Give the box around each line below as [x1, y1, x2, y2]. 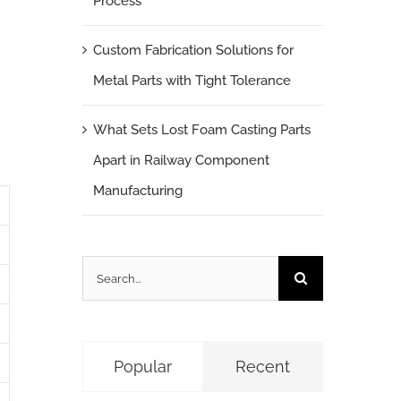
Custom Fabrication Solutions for [92, 42, 294, 59]
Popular [113, 357, 172, 377]
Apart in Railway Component [92, 152, 269, 169]
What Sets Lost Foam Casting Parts [92, 122, 311, 139]
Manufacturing [92, 183, 183, 200]
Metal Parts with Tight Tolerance [92, 73, 291, 90]
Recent [235, 357, 290, 377]
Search [81, 262, 124, 279]
